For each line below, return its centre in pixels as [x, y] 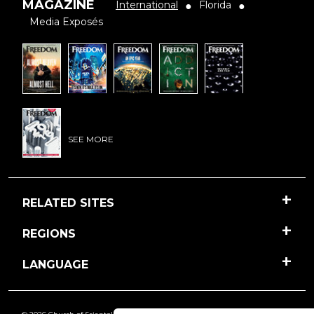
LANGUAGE [55, 264]
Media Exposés [66, 22]
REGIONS [49, 233]
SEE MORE [91, 139]
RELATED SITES [68, 203]
